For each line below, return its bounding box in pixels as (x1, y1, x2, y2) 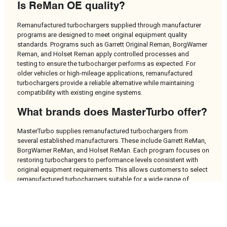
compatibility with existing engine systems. (17, 88, 142, 96)
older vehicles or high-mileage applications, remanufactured (17, 69, 193, 77)
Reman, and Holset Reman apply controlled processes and (17, 50, 189, 58)
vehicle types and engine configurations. (17, 185, 135, 193)
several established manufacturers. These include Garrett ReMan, (17, 137, 206, 145)
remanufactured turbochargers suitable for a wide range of (17, 175, 189, 183)
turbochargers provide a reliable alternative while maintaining (17, 79, 194, 87)
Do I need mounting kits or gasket (17, 202, 186, 215)
